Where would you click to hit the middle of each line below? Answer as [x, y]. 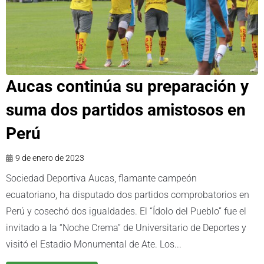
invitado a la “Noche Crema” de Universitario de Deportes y [126, 227]
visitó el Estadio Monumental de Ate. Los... [94, 244]
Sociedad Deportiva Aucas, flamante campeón [101, 178]
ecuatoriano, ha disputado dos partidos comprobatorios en [128, 194]
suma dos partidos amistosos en [126, 110]
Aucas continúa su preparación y [127, 86]
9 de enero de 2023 [50, 158]
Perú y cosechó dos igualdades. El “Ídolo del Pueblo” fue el [126, 211]
